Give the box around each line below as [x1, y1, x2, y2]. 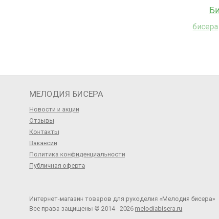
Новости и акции [29, 106, 79, 113]
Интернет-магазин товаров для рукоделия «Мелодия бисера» [29, 195, 215, 202]
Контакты [29, 128, 59, 135]
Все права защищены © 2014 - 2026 [29, 205, 135, 212]
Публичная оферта [29, 162, 85, 169]
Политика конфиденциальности [29, 151, 125, 158]
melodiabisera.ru [135, 205, 182, 212]
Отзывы [29, 117, 54, 124]
